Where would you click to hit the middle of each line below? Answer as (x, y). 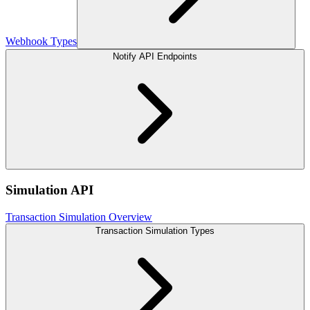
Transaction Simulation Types (155, 230)
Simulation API (49, 190)
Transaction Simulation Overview (79, 217)
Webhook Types (41, 42)
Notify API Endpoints (155, 57)
